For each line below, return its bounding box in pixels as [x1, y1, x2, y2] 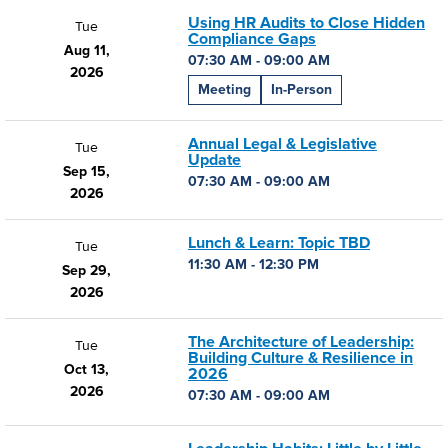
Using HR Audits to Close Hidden [188, 13, 425, 33]
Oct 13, [64, 361, 109, 378]
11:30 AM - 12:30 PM [188, 256, 319, 273]
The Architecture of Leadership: [188, 332, 414, 352]
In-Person [271, 81, 332, 98]
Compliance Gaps [188, 29, 316, 49]
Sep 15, [63, 163, 110, 180]
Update [188, 150, 241, 170]
